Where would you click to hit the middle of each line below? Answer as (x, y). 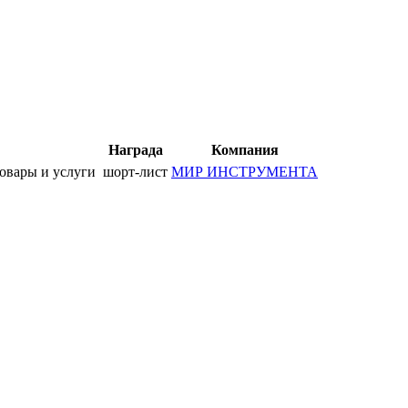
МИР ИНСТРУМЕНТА (245, 171)
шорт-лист (135, 171)
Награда (135, 149)
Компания (245, 149)
